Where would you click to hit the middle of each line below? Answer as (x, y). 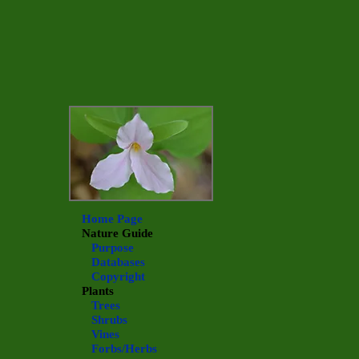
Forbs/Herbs (124, 349)
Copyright (118, 276)
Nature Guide (117, 233)
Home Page (112, 219)
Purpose (113, 248)
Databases (118, 262)
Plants (98, 291)
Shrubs (109, 320)
